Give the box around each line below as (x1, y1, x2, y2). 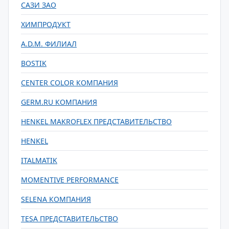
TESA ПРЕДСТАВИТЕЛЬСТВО (21, 214, 118, 223)
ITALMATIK (21, 155, 57, 165)
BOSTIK (21, 58, 47, 68)
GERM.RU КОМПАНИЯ (21, 97, 97, 107)
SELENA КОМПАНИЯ (21, 194, 91, 204)
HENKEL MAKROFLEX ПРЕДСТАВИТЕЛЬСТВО (21, 117, 172, 126)
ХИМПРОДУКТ (21, 19, 71, 29)
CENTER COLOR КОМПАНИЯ (21, 78, 118, 87)
